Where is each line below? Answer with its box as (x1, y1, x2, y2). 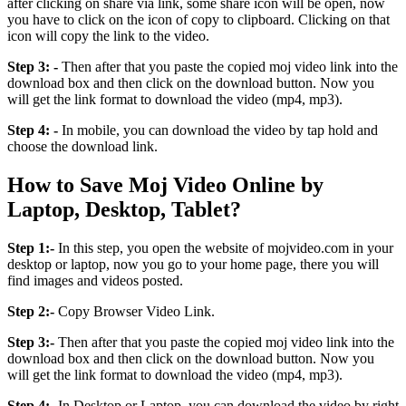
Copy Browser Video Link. (54, 303, 215, 319)
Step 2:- (7, 303, 54, 319)
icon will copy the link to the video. (7, 27, 209, 43)
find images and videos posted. (7, 272, 183, 288)
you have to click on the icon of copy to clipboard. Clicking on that (7, 11, 390, 27)
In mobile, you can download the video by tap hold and (58, 121, 378, 138)
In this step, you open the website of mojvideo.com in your (54, 239, 393, 256)
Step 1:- (7, 239, 54, 256)
